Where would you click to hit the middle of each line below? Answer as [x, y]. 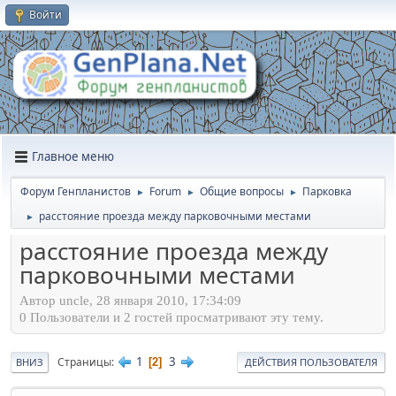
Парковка [327, 191]
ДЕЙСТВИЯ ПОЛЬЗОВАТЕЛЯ [311, 362]
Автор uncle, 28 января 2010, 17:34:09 [130, 301]
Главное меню [73, 157]
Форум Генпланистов [76, 191]
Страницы [84, 362]
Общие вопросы [242, 191]
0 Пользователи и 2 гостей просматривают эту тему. [171, 318]
